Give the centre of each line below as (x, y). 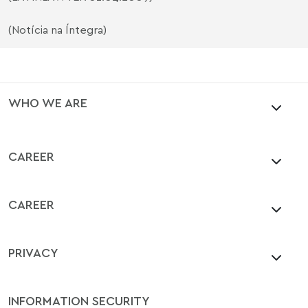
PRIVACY (33, 252)
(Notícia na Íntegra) (57, 30)
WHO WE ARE (48, 102)
